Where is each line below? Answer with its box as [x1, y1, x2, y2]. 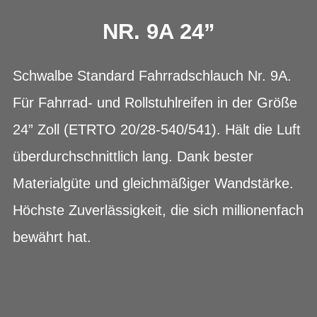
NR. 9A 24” [102, 19, 215, 44]
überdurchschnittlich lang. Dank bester [13, 148, 253, 164]
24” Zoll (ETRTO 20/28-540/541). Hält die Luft [13, 121, 301, 137]
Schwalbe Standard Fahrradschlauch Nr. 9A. [13, 67, 292, 83]
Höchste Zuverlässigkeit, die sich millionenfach [13, 202, 304, 218]
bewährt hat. [13, 229, 91, 245]
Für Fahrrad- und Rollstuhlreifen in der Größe [13, 94, 297, 110]
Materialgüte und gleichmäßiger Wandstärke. [13, 175, 294, 191]
